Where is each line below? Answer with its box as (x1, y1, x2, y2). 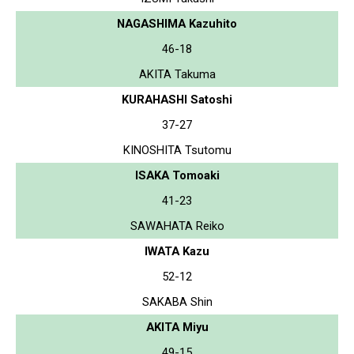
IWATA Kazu (145, 243, 209, 258)
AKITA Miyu (145, 319, 209, 334)
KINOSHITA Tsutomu (122, 142, 232, 157)
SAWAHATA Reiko (130, 218, 224, 233)
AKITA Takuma (138, 66, 216, 81)
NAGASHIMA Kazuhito (117, 16, 237, 31)
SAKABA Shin (141, 294, 213, 309)
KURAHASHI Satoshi (122, 92, 232, 107)
